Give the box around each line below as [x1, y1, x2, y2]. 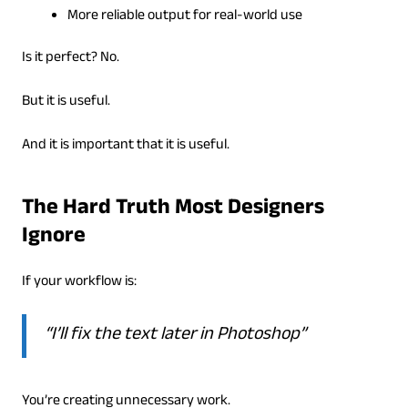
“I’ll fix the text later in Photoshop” [44, 320, 306, 352]
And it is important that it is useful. [21, 133, 229, 158]
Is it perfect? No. [21, 46, 119, 71]
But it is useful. [21, 89, 110, 115]
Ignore [21, 219, 86, 257]
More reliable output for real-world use [66, 4, 302, 29]
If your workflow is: [21, 270, 137, 295]
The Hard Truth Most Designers [21, 190, 324, 229]
